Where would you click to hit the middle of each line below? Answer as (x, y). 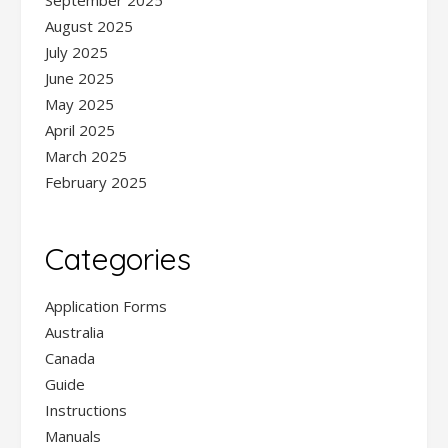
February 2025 (96, 182)
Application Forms (106, 305)
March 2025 (86, 156)
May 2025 (79, 104)
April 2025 (80, 130)
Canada (70, 357)
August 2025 (89, 26)
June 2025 (79, 78)
